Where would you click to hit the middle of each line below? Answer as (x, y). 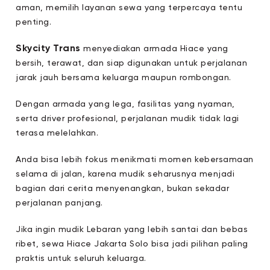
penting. (34, 22)
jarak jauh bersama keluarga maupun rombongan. (124, 78)
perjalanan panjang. (59, 203)
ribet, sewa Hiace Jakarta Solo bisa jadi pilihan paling (132, 244)
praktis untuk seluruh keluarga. (81, 259)
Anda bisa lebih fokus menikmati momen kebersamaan (135, 160)
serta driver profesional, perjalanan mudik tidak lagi (127, 119)
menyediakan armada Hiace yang (154, 49)
